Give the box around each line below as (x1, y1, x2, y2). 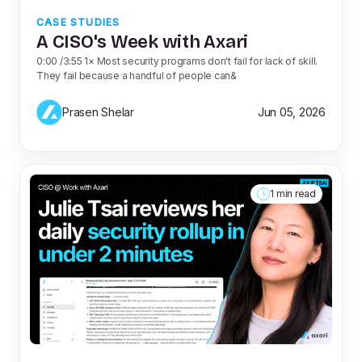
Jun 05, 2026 (257, 105, 326, 120)
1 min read (270, 187, 316, 200)
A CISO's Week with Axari (36, 30, 249, 53)
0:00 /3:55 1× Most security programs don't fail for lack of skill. (36, 54, 318, 67)
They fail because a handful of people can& (36, 69, 237, 82)
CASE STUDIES (36, 15, 120, 28)
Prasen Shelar (62, 105, 134, 120)
